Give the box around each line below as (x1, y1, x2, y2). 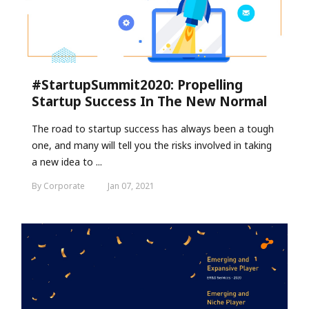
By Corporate (32, 180, 87, 192)
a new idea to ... (32, 155, 102, 169)
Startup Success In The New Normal (32, 92, 267, 111)
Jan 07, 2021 (108, 180, 154, 192)
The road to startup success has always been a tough (32, 122, 274, 136)
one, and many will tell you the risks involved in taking (32, 139, 272, 152)
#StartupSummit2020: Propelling (32, 76, 243, 94)
